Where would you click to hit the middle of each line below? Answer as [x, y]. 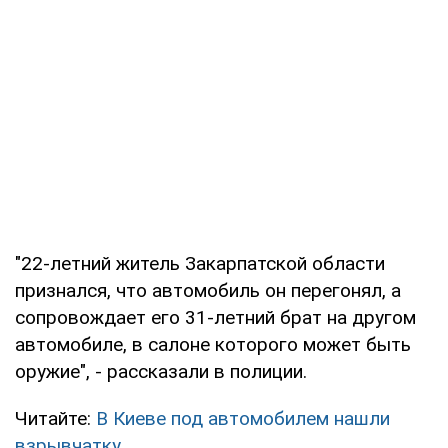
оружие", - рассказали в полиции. [161, 371]
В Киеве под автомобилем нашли [243, 418]
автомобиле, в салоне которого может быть [213, 344]
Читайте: [55, 418]
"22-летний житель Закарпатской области [200, 263]
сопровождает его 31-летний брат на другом [215, 317]
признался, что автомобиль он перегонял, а [208, 290]
